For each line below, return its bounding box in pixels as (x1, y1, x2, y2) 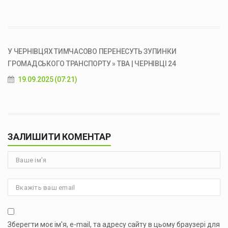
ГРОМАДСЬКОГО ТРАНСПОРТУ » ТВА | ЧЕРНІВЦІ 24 (8, 60, 176, 68)
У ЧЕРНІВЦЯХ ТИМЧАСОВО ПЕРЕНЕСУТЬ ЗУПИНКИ (8, 47, 177, 56)
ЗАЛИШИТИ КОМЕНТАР (8, 131, 111, 142)
